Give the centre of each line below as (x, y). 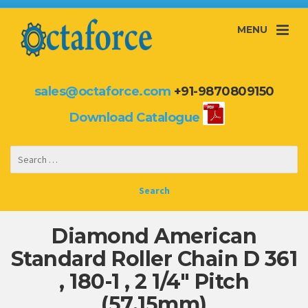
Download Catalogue (134, 117)
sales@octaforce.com (102, 91)
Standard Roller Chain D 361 (154, 259)
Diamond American (154, 236)
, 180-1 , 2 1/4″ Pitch (154, 282)
